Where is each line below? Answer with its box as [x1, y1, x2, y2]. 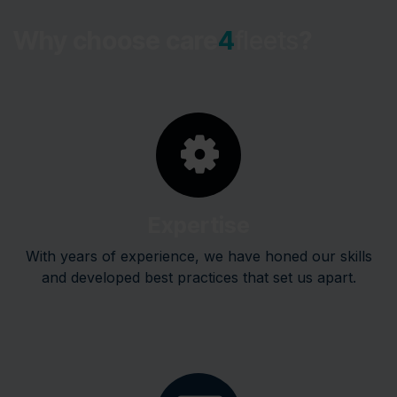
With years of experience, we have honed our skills [25, 246, 372, 265]
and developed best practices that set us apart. [41, 268, 356, 286]
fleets [235, 24, 299, 56]
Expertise [147, 211, 250, 238]
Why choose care [13, 24, 218, 56]
